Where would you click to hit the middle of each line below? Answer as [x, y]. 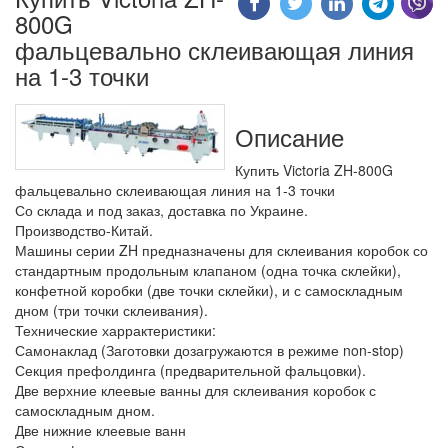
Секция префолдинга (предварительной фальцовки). [190, 369]
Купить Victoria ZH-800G [314, 169]
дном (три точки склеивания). [111, 309]
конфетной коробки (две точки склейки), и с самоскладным [209, 289]
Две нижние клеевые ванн [100, 429]
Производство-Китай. [84, 229]
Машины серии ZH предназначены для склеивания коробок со [221, 249]
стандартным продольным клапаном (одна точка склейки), [208, 269]
